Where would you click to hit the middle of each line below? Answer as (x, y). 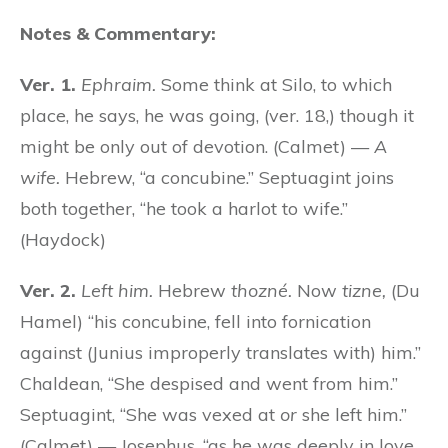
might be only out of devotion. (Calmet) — (197, 146)
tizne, (364, 290)
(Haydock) (63, 239)
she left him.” (352, 414)
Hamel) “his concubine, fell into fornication (195, 321)
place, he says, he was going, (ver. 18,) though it (217, 115)
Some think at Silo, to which (274, 84)
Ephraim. (118, 84)
